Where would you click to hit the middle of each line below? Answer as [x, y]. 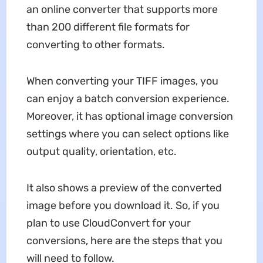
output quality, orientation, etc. [101, 151]
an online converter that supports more [122, 9]
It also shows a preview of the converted [124, 188]
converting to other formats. [95, 44]
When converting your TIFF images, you [122, 81]
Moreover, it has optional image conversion [129, 116]
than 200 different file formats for [108, 27]
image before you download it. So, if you [123, 205]
